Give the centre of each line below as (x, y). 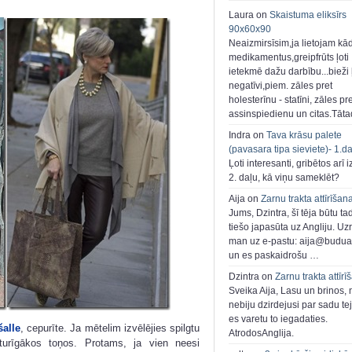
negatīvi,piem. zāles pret (280, 86)
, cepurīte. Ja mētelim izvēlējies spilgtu (110, 328)
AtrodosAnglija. (261, 334)
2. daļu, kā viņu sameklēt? (284, 178)
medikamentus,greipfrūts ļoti (289, 58)
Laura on (249, 15)
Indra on (247, 136)
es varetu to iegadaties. (278, 319)
